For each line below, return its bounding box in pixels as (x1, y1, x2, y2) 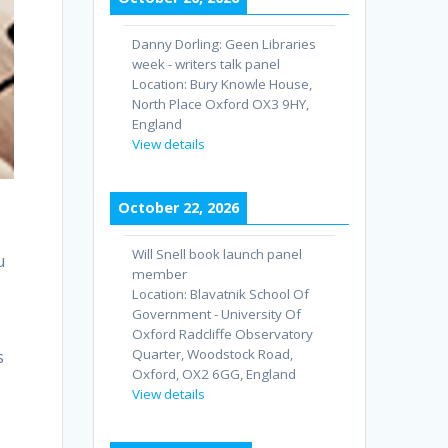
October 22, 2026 (118, 198, 240, 218)
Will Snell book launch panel (132, 245, 303, 264)
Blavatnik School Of (190, 285, 310, 304)
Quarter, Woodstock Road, (132, 345, 294, 364)
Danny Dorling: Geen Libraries (132, 35, 317, 54)
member (132, 265, 188, 284)
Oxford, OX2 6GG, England (132, 365, 297, 384)
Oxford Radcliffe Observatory (132, 325, 314, 344)
